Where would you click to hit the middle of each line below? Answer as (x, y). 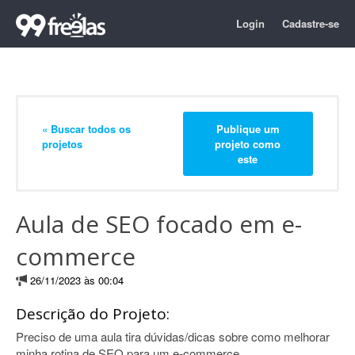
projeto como (248, 143)
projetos (62, 143)
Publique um (248, 128)
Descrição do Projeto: (93, 314)
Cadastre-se (311, 23)
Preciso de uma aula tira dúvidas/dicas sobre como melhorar (173, 336)
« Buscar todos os (86, 128)
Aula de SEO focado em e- (159, 224)
